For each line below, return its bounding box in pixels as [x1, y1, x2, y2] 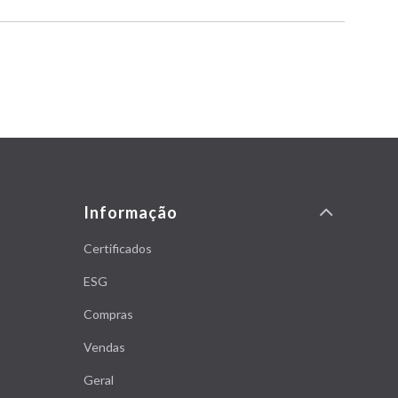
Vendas [84, 339, 125, 354]
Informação [84, 203, 178, 222]
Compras [84, 306, 133, 322]
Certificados [84, 241, 152, 256]
